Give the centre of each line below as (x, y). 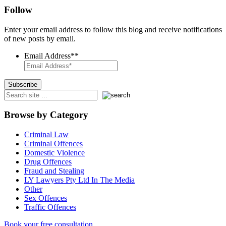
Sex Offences (46, 198)
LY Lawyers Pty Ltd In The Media (79, 180)
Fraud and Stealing (54, 171)
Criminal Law (46, 135)
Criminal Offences (53, 144)
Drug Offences (48, 162)
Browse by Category (46, 115)
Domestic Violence (54, 153)
